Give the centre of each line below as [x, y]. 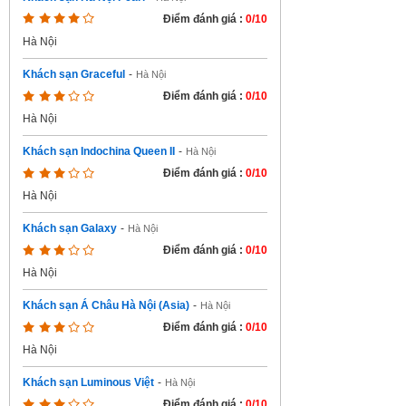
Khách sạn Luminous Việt [88, 382]
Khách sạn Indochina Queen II [99, 151]
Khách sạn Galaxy [70, 228]
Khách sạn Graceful [74, 74]
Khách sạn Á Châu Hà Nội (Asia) [106, 305]
